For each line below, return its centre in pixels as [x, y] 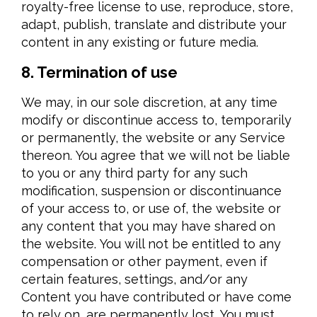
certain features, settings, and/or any [134, 279]
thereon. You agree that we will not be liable [156, 155]
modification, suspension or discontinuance [151, 191]
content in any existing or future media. [140, 42]
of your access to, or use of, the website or [151, 208]
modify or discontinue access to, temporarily [156, 120]
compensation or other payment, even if [144, 261]
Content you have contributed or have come [156, 297]
